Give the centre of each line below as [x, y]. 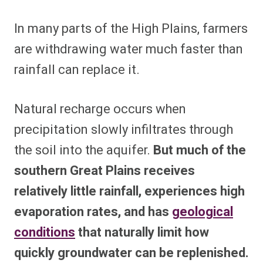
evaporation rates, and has [93, 212]
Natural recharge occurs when [100, 109]
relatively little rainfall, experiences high [129, 192]
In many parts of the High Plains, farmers [131, 29]
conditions [45, 233]
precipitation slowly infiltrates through [124, 130]
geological [203, 212]
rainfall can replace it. [77, 70]
